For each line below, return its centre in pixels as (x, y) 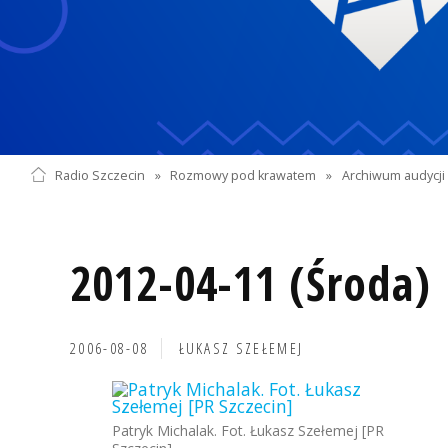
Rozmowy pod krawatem (243, 175)
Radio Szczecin (99, 175)
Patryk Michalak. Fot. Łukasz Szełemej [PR (248, 430)
